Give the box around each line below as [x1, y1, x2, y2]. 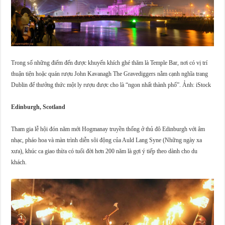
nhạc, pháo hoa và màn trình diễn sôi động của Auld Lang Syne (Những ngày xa [11, 137, 202, 144]
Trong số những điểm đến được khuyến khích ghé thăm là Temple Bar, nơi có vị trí [11, 59, 208, 67]
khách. [11, 159, 27, 166]
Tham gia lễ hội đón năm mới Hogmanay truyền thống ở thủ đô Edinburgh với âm [11, 126, 205, 133]
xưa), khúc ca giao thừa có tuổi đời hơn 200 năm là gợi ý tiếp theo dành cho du [11, 148, 198, 155]
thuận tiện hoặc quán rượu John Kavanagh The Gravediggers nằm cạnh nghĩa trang [11, 70, 208, 78]
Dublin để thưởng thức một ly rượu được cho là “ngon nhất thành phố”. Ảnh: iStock [11, 81, 211, 89]
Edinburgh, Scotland [11, 103, 66, 111]
